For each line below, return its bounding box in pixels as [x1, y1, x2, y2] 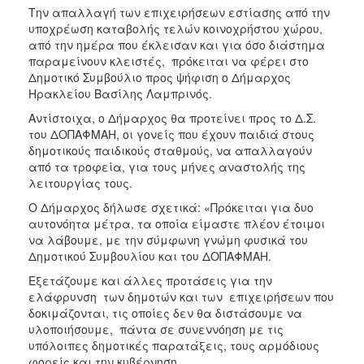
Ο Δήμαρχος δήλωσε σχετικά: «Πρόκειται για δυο [28, 199, 314, 215]
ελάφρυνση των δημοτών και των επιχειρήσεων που [28, 288, 334, 305]
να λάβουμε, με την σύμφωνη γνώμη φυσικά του [28, 232, 308, 248]
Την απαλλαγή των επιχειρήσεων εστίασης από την [28, 4, 330, 20]
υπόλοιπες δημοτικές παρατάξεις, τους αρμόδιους [28, 337, 319, 353]
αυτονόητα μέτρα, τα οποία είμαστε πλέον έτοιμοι [28, 215, 325, 232]
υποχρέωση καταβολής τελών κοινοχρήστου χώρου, [28, 20, 323, 37]
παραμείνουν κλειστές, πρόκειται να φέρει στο [28, 53, 309, 69]
